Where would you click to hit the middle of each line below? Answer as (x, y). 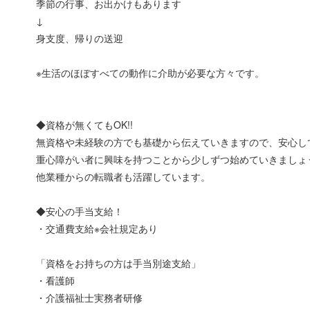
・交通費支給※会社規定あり (97, 228)
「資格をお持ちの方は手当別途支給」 (119, 263)
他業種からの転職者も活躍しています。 (124, 176)
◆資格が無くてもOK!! (85, 124)
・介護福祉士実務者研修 (90, 297)
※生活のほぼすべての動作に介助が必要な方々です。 (151, 72)
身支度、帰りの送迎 (80, 38)
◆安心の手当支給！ (80, 211)
